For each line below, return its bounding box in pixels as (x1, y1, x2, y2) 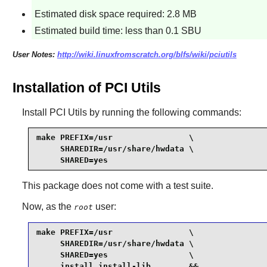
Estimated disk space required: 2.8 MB (34, 8, 197, 19)
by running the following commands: (86, 107, 241, 117)
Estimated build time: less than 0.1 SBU (34, 26, 201, 36)
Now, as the (21, 201, 74, 212)
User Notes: (12, 50, 57, 60)
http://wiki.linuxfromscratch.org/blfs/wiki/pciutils (57, 50, 237, 60)
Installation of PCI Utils (12, 80, 161, 96)
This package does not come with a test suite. (21, 180, 213, 191)
